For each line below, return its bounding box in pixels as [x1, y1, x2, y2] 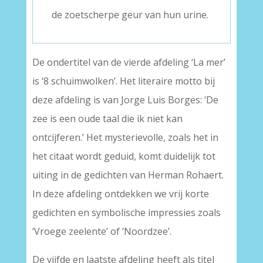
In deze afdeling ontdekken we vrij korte [32, 187, 209, 201]
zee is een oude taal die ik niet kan [32, 112, 183, 126]
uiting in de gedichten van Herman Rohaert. [32, 168, 224, 182]
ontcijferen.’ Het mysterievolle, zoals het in [32, 131, 218, 144]
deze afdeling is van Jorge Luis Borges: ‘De [32, 93, 218, 107]
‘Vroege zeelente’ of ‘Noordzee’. [32, 225, 171, 238]
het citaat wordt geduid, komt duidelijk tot [32, 150, 215, 163]
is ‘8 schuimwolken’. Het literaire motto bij [32, 75, 215, 88]
